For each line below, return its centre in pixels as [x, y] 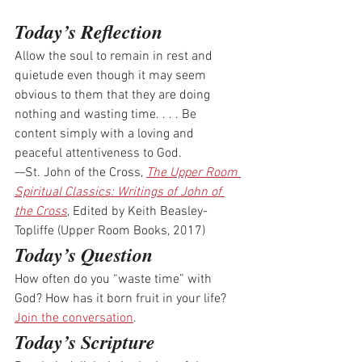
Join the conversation [74, 319]
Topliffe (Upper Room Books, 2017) [110, 232]
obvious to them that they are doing [114, 96]
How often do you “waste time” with [115, 280]
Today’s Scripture [85, 342]
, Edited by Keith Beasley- [137, 212]
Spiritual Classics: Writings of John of [120, 193]
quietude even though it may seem [112, 76]
